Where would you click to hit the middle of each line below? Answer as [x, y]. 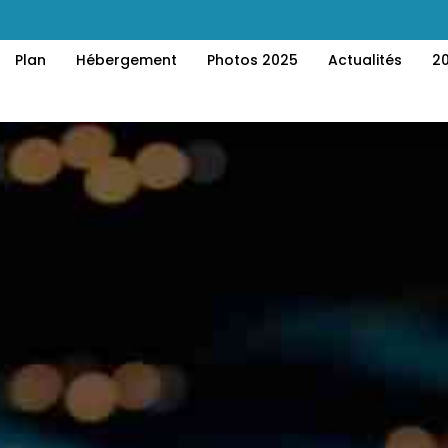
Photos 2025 [252, 60]
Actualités [365, 60]
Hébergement [126, 60]
